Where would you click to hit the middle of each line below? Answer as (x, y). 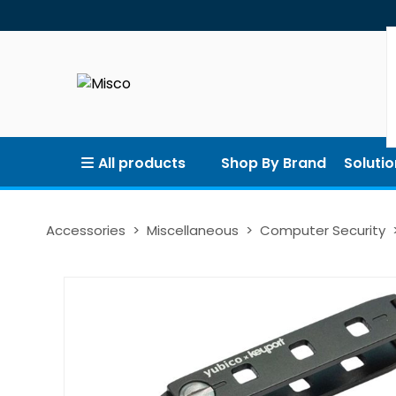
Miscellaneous (193, 230)
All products (142, 163)
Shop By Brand (274, 163)
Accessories (86, 230)
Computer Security (323, 230)
